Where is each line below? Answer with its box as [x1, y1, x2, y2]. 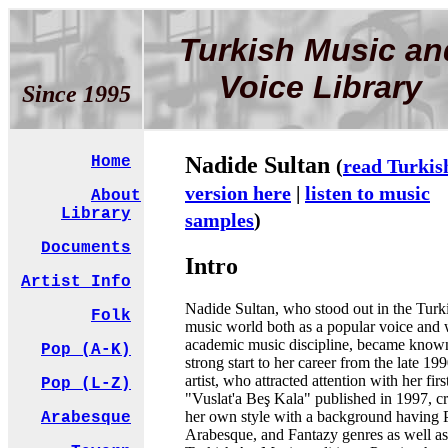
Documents [41, 239, 131, 258]
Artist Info [21, 273, 131, 292]
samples [185, 208, 254, 231]
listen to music [305, 181, 430, 204]
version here [185, 181, 291, 204]
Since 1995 [21, 80, 131, 107]
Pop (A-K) [41, 341, 131, 360]
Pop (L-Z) [41, 375, 131, 394]
